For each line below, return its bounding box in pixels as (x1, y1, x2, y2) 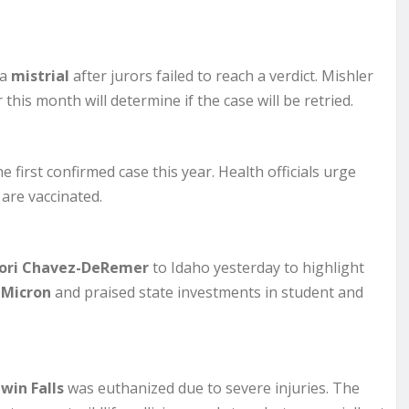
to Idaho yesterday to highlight (149, 257, 364, 278)
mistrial (11, 65, 69, 86)
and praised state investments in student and (51, 281, 363, 302)
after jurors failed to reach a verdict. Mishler (69, 65, 373, 86)
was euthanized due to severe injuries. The (64, 377, 360, 398)
